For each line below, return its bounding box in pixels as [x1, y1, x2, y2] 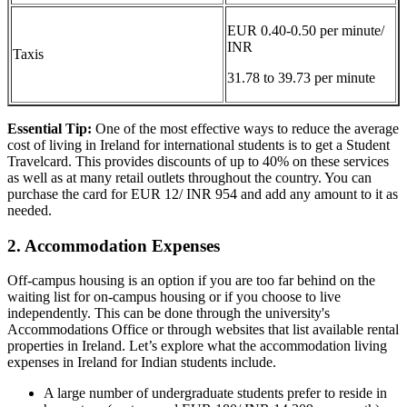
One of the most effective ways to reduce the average [92, 120, 399, 136]
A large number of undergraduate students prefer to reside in [44, 385, 387, 402]
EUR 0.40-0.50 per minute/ [227, 22, 384, 38]
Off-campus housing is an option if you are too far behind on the [7, 273, 375, 289]
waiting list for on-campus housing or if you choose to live [7, 289, 341, 305]
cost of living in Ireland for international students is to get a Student [7, 136, 390, 153]
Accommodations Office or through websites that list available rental [7, 322, 399, 338]
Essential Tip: [7, 120, 92, 136]
